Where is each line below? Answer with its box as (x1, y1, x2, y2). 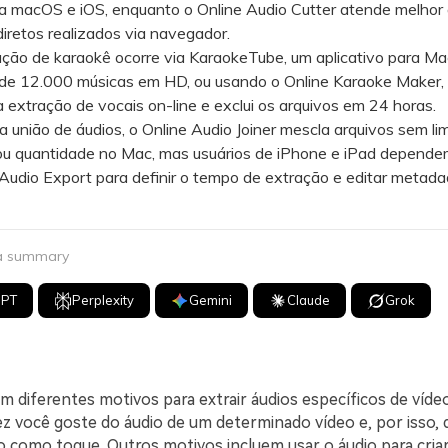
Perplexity (72, 292, 135, 308)
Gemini (189, 292, 233, 308)
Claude (287, 292, 331, 308)
